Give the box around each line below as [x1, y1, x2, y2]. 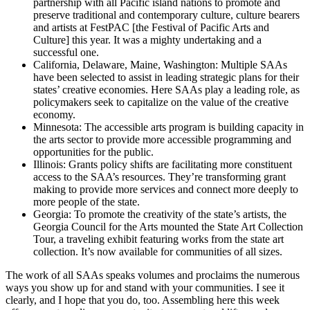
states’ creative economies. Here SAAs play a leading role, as [33, 83, 300, 95]
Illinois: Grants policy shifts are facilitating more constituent [33, 158, 292, 170]
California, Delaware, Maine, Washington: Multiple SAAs [33, 58, 287, 71]
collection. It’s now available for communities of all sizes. [33, 245, 282, 257]
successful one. [33, 46, 99, 58]
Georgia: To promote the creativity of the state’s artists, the [33, 208, 286, 220]
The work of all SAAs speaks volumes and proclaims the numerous [6, 268, 300, 281]
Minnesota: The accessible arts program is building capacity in [33, 120, 304, 133]
